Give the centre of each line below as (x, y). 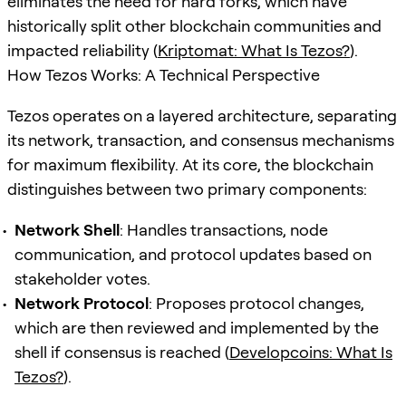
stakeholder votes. (82, 278)
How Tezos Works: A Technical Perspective (164, 74)
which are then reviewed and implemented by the (197, 327)
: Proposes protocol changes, (256, 303)
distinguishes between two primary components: (187, 188)
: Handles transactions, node (224, 229)
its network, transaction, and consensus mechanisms (201, 140)
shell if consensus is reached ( (122, 352)
